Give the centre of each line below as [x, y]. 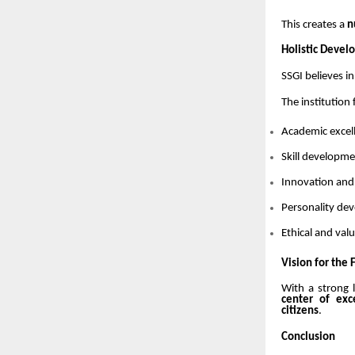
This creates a [314, 25]
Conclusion [308, 338]
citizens [300, 311]
